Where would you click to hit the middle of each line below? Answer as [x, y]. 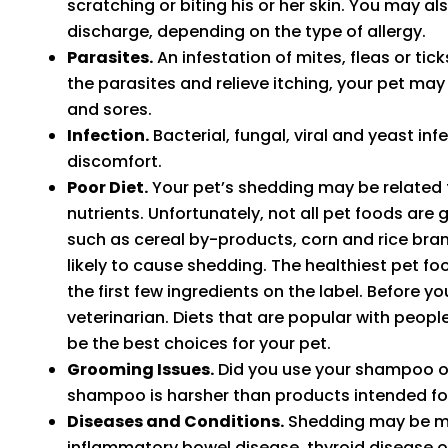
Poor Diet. [107, 187]
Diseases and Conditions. [175, 421]
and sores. [109, 109]
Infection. [108, 135]
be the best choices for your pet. [199, 343]
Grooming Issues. [140, 369]
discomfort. [114, 161]
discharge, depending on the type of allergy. [246, 31]
